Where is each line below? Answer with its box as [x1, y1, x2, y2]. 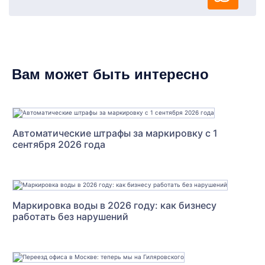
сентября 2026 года [12, 138, 105, 151]
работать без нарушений [12, 211, 128, 223]
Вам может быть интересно [12, 63, 209, 84]
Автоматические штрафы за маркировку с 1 [12, 127, 218, 140]
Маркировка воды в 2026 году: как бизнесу [12, 199, 216, 212]
